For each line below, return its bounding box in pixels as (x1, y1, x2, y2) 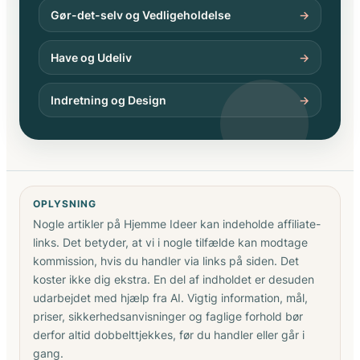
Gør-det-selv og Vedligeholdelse (51, 7, 231, 22)
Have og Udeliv (51, 50, 132, 64)
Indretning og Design (51, 92, 166, 107)
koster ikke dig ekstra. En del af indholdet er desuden (33, 272, 314, 286)
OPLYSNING (33, 197, 96, 210)
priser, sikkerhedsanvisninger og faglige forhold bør (33, 309, 303, 323)
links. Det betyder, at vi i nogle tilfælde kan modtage (33, 235, 308, 249)
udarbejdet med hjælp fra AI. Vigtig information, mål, (33, 290, 308, 305)
